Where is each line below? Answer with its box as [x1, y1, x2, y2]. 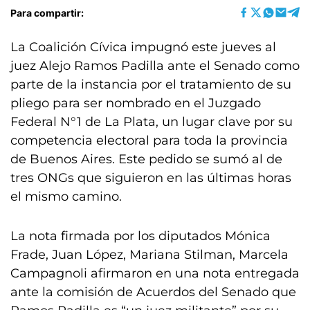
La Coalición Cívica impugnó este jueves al [10, 39, 276, 55]
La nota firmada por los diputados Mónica [10, 228, 271, 244]
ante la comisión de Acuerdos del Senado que [10, 284, 296, 300]
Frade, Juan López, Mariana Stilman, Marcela [10, 247, 289, 262]
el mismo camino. [10, 189, 122, 204]
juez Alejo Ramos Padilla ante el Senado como [10, 58, 300, 73]
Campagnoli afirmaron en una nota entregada [10, 266, 300, 281]
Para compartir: [10, 6, 84, 19]
